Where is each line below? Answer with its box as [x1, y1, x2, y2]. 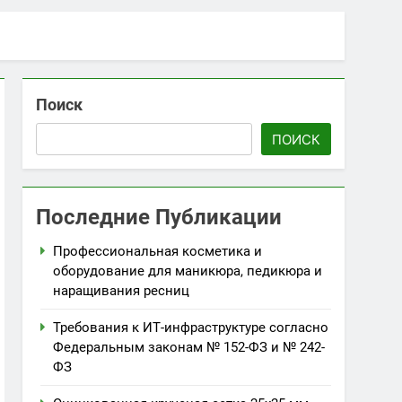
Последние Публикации [36, 205, 283, 230]
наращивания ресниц [53, 283, 190, 299]
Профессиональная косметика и [53, 243, 263, 259]
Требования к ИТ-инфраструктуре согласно [53, 319, 329, 336]
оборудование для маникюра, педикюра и [53, 263, 323, 279]
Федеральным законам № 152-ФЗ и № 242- [53, 339, 326, 355]
